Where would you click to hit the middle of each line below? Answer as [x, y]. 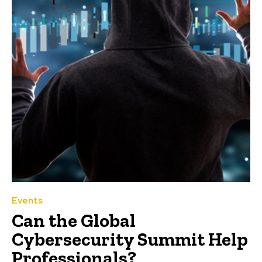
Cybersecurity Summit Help [130, 239]
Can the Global [74, 220]
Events [27, 200]
